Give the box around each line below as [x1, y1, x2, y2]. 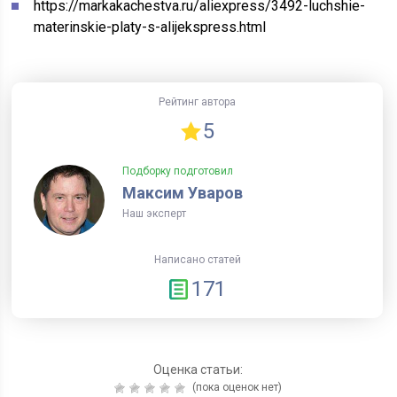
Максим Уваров [121, 183, 243, 202]
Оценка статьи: [153, 362, 244, 377]
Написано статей [153, 253, 241, 266]
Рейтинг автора [159, 96, 237, 108]
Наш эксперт [121, 207, 186, 220]
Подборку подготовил [121, 165, 233, 177]
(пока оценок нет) [190, 381, 283, 393]
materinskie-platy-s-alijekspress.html [34, 19, 267, 35]
